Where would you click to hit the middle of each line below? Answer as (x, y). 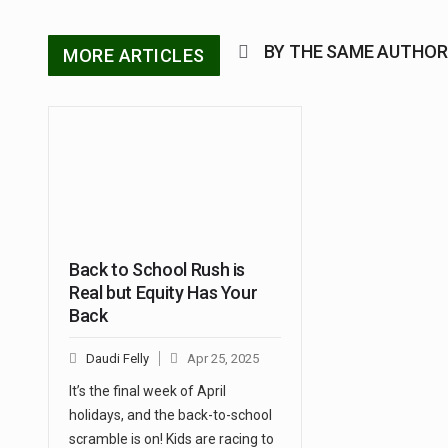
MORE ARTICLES (134, 56)
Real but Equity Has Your (163, 293)
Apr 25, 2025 (223, 359)
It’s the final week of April (147, 391)
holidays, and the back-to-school (170, 415)
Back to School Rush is (157, 270)
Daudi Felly (117, 359)
